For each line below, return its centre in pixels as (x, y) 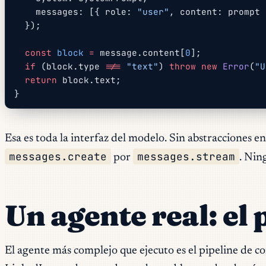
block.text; (89, 80)
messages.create (58, 156)
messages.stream (186, 156)
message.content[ (140, 52)
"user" (153, 11)
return (41, 80)
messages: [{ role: (87, 11)
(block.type (71, 66)
